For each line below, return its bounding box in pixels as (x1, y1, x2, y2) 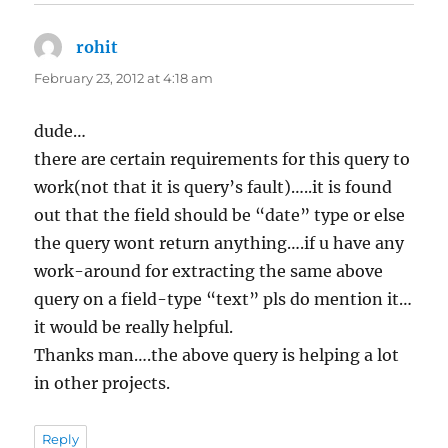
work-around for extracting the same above (34, 261, 384, 282)
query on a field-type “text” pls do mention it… (34, 289, 413, 310)
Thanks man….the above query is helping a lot (34, 345, 400, 366)
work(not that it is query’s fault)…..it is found (34, 177, 393, 198)
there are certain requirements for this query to (34, 149, 411, 170)
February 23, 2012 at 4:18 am (34, 70, 214, 87)
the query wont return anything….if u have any (34, 233, 405, 254)
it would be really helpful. (34, 317, 234, 338)
